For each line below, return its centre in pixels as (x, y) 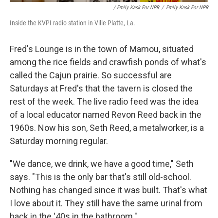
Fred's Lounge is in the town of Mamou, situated (102, 49)
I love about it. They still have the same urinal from (106, 203)
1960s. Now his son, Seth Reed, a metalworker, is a (107, 128)
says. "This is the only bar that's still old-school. (100, 177)
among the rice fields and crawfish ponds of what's (108, 62)
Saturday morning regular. (59, 141)
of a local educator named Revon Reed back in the (106, 115)
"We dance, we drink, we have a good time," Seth (102, 164)
